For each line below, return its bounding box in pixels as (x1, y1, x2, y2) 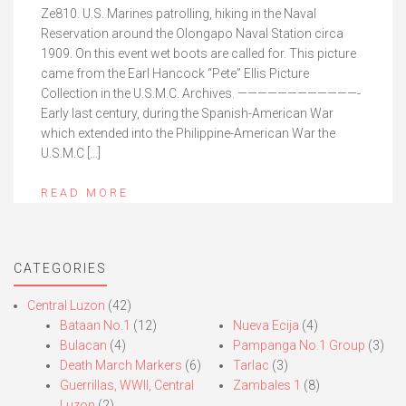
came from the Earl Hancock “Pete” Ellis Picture (41, 65, 309, 81)
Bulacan (60, 337, 107, 353)
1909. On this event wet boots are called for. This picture (41, 45, 356, 61)
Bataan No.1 (60, 317, 130, 333)
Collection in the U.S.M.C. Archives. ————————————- (41, 85, 361, 101)
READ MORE (41, 185, 129, 199)
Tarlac (232, 357, 269, 372)
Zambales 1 (232, 377, 301, 392)
